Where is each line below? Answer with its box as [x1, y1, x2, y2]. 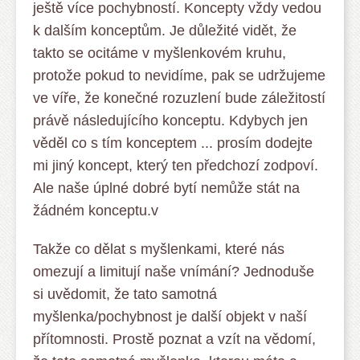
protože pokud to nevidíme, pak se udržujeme [33, 67, 325, 84]
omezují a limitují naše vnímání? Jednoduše [33, 264, 314, 280]
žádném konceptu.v [33, 202, 158, 219]
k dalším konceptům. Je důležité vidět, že [33, 22, 297, 39]
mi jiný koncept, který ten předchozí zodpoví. [33, 157, 318, 174]
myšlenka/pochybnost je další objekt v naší [33, 309, 307, 325]
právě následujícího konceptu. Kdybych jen [33, 112, 308, 129]
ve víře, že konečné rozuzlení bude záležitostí [33, 90, 325, 106]
